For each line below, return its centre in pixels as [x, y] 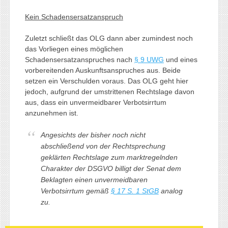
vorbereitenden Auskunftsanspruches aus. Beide [103, 70]
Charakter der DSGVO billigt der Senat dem [111, 168]
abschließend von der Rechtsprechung [103, 146]
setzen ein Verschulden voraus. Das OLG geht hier [106, 81]
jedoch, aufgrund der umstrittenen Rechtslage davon [109, 91]
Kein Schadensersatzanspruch [74, 17]
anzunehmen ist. [51, 113]
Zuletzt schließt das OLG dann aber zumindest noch [109, 38]
